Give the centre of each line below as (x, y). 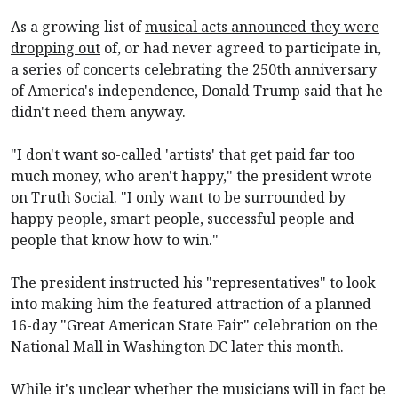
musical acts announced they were (262, 26)
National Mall (57, 346)
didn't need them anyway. (98, 111)
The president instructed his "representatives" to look (193, 282)
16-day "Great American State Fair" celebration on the (194, 325)
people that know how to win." (115, 239)
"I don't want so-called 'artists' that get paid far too (183, 154)
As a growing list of (78, 26)
